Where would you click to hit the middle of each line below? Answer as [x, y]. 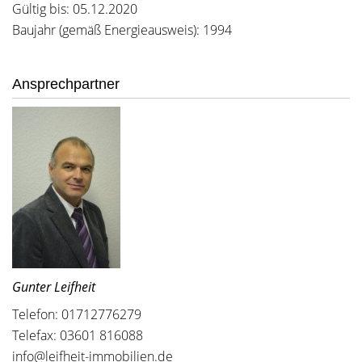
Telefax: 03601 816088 [78, 335]
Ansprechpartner [66, 84]
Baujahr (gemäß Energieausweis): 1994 [122, 30]
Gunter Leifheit [54, 287]
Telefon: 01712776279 [77, 314]
